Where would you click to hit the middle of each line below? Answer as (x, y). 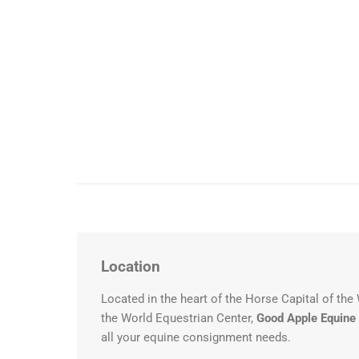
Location (131, 267)
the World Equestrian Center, (179, 319)
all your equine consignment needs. (196, 338)
